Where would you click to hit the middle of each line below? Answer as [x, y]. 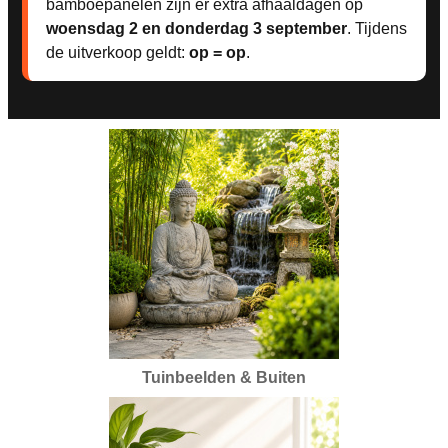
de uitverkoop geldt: [117, 52]
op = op [217, 52]
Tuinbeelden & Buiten [224, 377]
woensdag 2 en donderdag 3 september [196, 28]
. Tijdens [377, 28]
